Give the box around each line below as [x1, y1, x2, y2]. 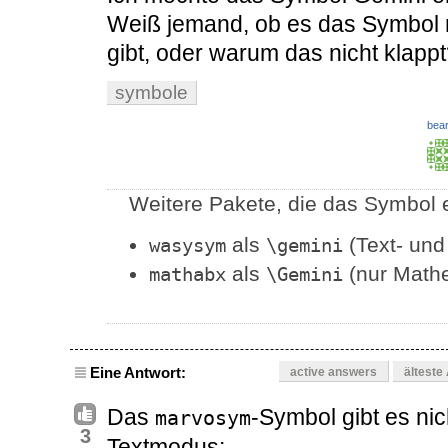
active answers [290, 365, 377, 380]
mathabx [149, 264, 226, 286]
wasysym [149, 235, 226, 257]
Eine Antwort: [90, 364, 186, 382]
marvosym [155, 406, 251, 431]
